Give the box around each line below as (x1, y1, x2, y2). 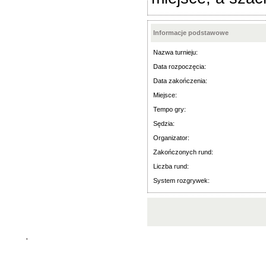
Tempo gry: (153, 106, 186, 113)
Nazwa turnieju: (153, 49, 198, 56)
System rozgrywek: (153, 177, 210, 184)
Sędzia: (153, 120, 175, 127)
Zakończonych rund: (153, 148, 213, 156)
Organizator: (153, 134, 189, 141)
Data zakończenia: (153, 77, 207, 84)
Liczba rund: (153, 163, 189, 170)
